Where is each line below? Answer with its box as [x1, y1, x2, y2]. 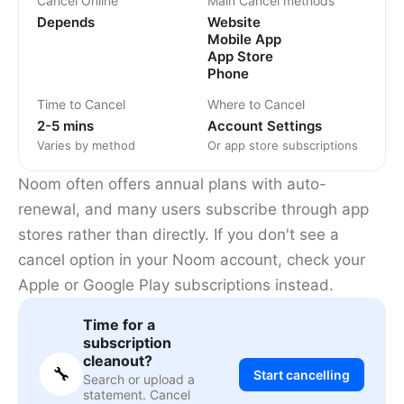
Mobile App [207, 31, 281, 49]
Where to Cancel [207, 96, 305, 113]
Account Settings [207, 117, 322, 135]
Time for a [83, 316, 155, 335]
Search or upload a [83, 372, 195, 388]
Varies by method [37, 138, 135, 153]
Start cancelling [253, 366, 350, 382]
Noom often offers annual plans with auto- [18, 175, 326, 194]
